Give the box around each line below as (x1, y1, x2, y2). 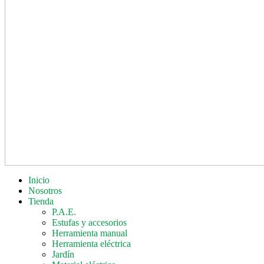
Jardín (52, 249, 74, 259)
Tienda (28, 196, 54, 206)
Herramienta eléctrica (52, 238, 131, 249)
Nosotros (28, 185, 62, 196)
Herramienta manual (52, 227, 127, 238)
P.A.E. (52, 206, 76, 217)
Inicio (28, 174, 49, 185)
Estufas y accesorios (52, 217, 127, 227)
